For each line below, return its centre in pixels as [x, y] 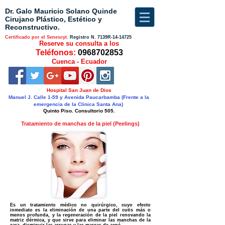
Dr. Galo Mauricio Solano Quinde [61, 11]
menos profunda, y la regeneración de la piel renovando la [80, 215]
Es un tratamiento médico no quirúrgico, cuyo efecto [80, 205]
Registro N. [83, 37]
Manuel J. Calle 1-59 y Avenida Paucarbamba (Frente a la [79, 97]
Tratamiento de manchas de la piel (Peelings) [80, 124]
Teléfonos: [57, 52]
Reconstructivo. [32, 27]
